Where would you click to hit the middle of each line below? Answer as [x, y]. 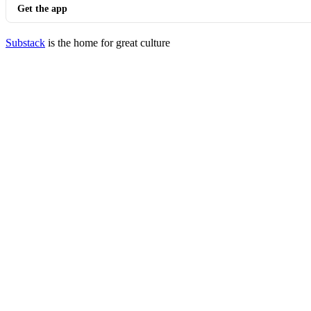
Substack [25, 43]
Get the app [42, 9]
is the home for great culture [108, 43]
